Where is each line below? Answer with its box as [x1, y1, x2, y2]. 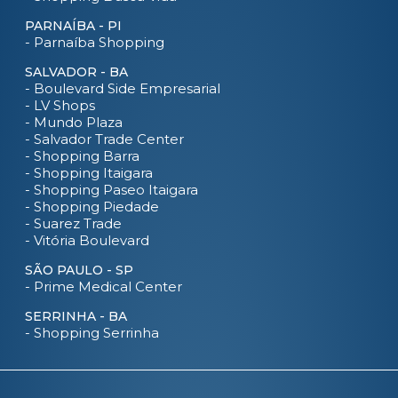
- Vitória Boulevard [25, 232, 149, 249]
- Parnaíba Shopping [25, 34, 164, 51]
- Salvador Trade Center [25, 131, 184, 147]
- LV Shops [25, 97, 95, 114]
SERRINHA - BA [25, 308, 127, 324]
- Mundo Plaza [25, 114, 123, 131]
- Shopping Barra [25, 147, 139, 164]
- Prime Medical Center [25, 278, 182, 295]
